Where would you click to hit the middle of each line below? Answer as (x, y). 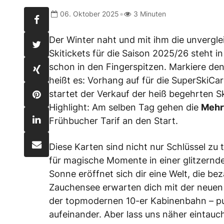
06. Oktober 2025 (89, 14)
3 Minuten (150, 14)
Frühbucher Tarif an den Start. (113, 121)
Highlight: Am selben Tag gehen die (125, 107)
